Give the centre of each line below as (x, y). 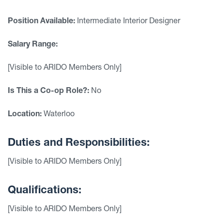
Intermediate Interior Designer (128, 22)
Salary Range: (33, 45)
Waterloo (58, 115)
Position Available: (41, 22)
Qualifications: (45, 191)
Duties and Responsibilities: (79, 143)
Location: (25, 115)
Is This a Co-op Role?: (48, 92)
